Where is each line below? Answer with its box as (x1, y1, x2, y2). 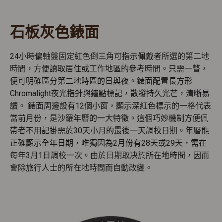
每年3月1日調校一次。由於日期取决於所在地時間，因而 (10, 151, 209, 161)
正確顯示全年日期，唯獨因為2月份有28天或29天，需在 (10, 138, 207, 148)
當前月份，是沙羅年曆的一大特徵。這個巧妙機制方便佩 (10, 113, 208, 123)
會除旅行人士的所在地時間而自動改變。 (10, 163, 153, 173)
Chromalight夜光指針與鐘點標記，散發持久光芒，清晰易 (10, 89, 210, 99)
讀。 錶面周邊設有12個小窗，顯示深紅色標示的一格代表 (10, 101, 211, 111)
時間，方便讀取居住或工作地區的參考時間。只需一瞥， (10, 64, 208, 74)
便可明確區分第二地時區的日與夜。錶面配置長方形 (10, 76, 192, 86)
